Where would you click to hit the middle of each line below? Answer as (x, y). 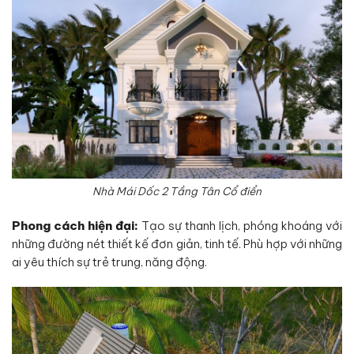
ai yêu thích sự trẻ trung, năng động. (109, 262)
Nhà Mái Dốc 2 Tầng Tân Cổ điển (177, 191)
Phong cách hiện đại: (75, 226)
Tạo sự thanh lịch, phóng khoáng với (240, 226)
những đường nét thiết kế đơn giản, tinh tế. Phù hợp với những (177, 244)
